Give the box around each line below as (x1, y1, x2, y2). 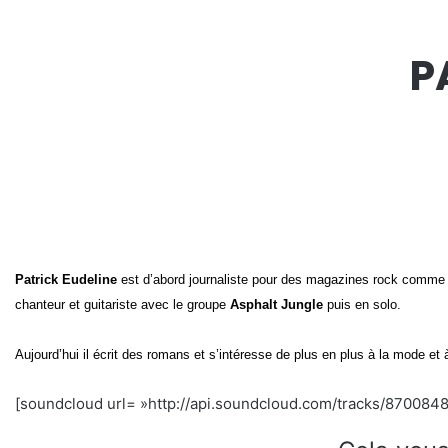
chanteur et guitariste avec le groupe (15, 297, 230, 313)
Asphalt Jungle (230, 297, 323, 313)
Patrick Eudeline (15, 272, 117, 288)
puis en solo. (327, 297, 401, 313)
